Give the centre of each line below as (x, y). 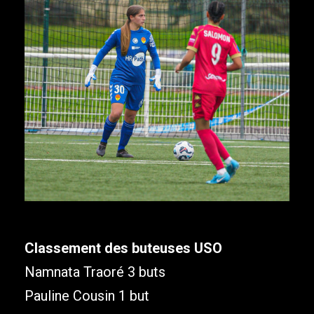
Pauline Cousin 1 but (87, 296)
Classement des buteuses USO (123, 248)
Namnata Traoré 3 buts (95, 272)
